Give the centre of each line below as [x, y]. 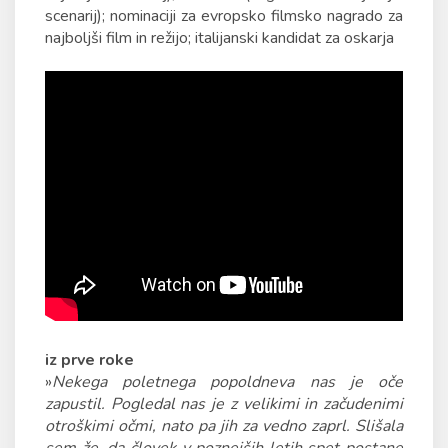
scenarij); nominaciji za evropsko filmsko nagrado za [224, 16]
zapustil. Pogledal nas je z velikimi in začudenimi [224, 404]
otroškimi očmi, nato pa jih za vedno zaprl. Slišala [224, 426]
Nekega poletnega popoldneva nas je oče [227, 382]
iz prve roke [89, 360]
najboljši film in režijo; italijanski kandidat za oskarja [219, 38]
